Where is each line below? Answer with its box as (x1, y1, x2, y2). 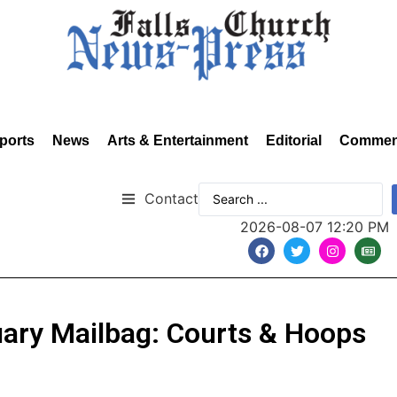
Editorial (266, 133, 322, 148)
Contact (144, 189, 198, 207)
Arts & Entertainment (107, 133, 248, 148)
